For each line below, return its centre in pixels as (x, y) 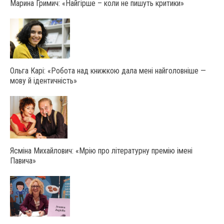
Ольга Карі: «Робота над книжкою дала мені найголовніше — (108, 71)
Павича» (23, 161)
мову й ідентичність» (43, 81)
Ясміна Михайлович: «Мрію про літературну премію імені (101, 151)
